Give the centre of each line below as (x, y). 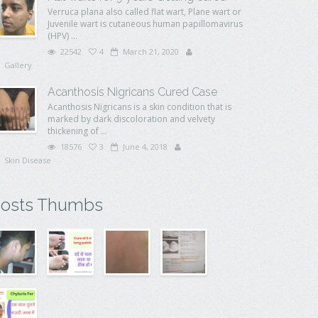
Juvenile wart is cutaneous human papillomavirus (145, 24)
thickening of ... (77, 131)
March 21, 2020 (150, 51)
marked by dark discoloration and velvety (131, 119)
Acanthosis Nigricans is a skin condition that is (139, 107)
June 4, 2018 (144, 147)
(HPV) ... (62, 36)
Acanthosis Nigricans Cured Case (132, 92)
